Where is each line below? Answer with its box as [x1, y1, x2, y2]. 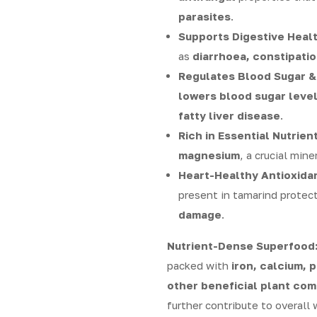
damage [178, 208, 221, 221]
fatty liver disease [178, 109, 280, 122]
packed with [167, 259, 231, 272]
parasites [178, 10, 231, 23]
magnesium [178, 149, 240, 161]
